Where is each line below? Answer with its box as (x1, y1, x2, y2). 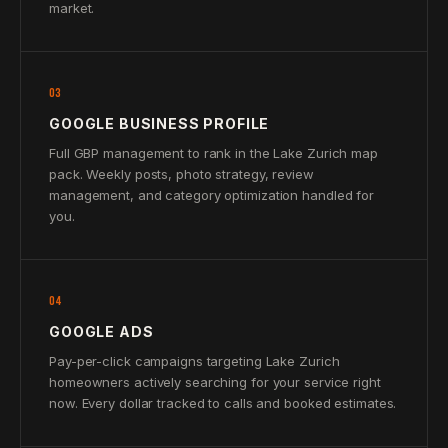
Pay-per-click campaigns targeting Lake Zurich (49, 353, 340, 369)
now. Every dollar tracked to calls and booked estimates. (49, 395, 397, 411)
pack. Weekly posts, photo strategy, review (49, 166, 314, 182)
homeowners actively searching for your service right (49, 374, 381, 390)
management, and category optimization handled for (49, 187, 375, 203)
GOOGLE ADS (49, 323, 154, 340)
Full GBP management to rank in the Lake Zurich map (49, 145, 378, 161)
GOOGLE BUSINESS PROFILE (49, 115, 270, 132)
